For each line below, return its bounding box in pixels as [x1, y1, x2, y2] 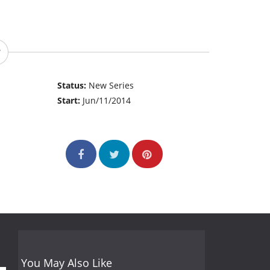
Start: [57, 95, 83, 107]
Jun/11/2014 [83, 95, 131, 107]
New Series [89, 80, 134, 92]
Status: [57, 80, 89, 92]
